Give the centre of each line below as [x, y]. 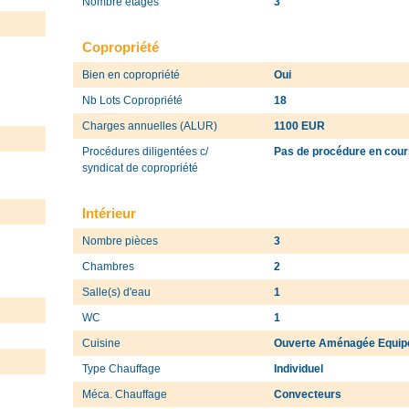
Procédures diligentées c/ [145, 151]
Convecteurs [308, 394]
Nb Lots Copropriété [132, 100]
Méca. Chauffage [125, 394]
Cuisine [101, 343]
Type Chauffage [121, 368]
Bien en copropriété [131, 74]
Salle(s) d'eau [116, 292]
